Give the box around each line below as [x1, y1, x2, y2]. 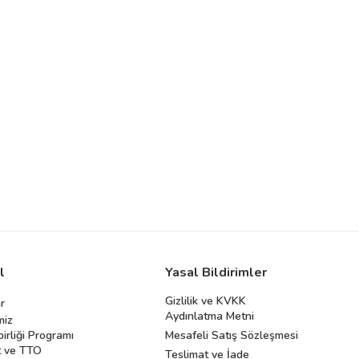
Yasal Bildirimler [165, 263, 268, 281]
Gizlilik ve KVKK [165, 292, 247, 309]
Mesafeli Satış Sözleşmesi [165, 327, 299, 343]
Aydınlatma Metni [165, 308, 255, 324]
